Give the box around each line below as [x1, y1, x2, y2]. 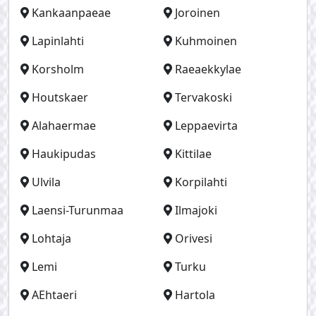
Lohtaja [32, 231, 71, 246]
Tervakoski [175, 90, 232, 105]
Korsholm [32, 61, 84, 77]
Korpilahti [175, 174, 227, 190]
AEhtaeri [32, 287, 77, 303]
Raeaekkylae [175, 61, 241, 77]
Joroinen [175, 5, 220, 20]
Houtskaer [32, 90, 88, 105]
